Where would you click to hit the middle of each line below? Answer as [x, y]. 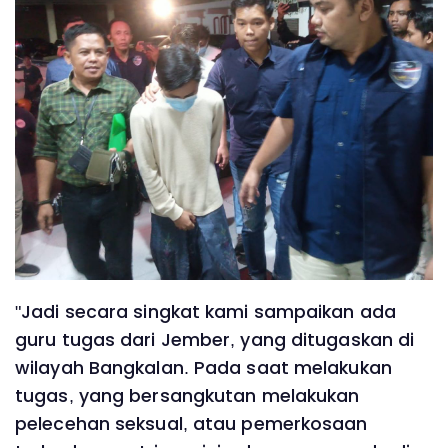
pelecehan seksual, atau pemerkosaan [191, 423]
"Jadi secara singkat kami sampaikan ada [205, 311]
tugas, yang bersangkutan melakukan [187, 395]
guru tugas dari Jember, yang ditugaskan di [215, 339]
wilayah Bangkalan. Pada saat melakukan [203, 367]
